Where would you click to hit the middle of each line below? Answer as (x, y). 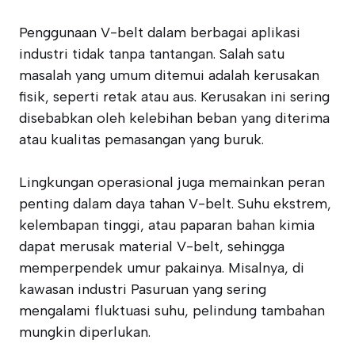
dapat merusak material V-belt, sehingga (152, 246)
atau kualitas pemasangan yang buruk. (141, 139)
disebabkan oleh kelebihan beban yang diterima (174, 118)
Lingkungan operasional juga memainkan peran (172, 182)
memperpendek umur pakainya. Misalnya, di (162, 268)
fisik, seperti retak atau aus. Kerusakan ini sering (174, 97)
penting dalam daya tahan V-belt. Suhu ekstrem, (175, 204)
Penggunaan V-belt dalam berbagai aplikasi (160, 32)
